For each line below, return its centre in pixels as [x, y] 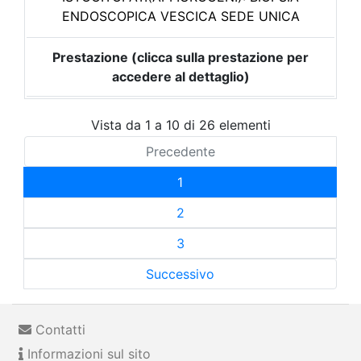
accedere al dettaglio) [180, 77]
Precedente [180, 151]
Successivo [180, 274]
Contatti [58, 329]
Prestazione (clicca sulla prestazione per [180, 57]
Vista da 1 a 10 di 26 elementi [180, 124]
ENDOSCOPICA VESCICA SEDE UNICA [180, 16]
